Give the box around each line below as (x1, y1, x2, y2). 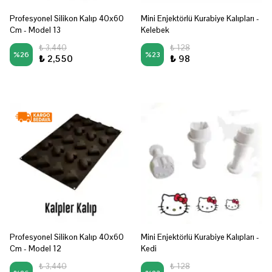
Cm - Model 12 (10, 243, 61, 254)
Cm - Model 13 (10, 25, 61, 35)
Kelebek (141, 25, 169, 35)
